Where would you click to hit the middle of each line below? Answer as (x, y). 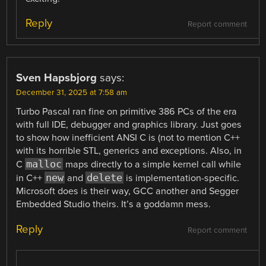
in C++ (31, 178)
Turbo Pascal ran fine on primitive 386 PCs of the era (127, 112)
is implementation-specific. (182, 178)
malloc (44, 164)
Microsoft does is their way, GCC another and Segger (128, 191)
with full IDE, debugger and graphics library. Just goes (129, 125)
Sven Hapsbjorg (57, 78)
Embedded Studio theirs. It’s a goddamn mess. (114, 205)
